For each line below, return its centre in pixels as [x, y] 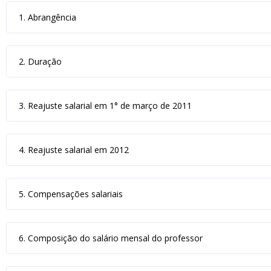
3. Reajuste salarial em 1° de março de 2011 [105, 106]
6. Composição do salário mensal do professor [111, 238]
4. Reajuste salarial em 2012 [74, 150]
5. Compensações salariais [71, 194]
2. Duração [40, 61]
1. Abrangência [47, 17]
